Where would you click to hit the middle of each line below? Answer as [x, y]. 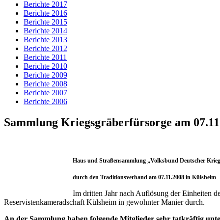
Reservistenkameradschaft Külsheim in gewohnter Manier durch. [104, 202]
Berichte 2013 [45, 40]
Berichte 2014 [45, 31]
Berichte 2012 [45, 48]
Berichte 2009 [45, 75]
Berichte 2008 [45, 84]
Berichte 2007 [45, 93]
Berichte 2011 [45, 57]
